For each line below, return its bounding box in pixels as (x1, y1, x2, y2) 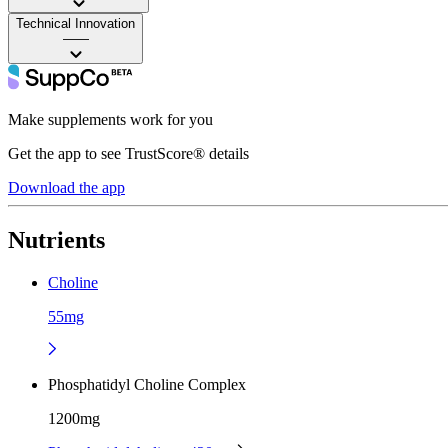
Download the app (8, 178, 125, 196)
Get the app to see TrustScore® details (8, 144, 249, 162)
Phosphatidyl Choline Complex (48, 375, 246, 393)
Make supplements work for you (8, 110, 213, 128)
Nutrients (8, 226, 105, 253)
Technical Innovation (16, 15, 135, 31)
